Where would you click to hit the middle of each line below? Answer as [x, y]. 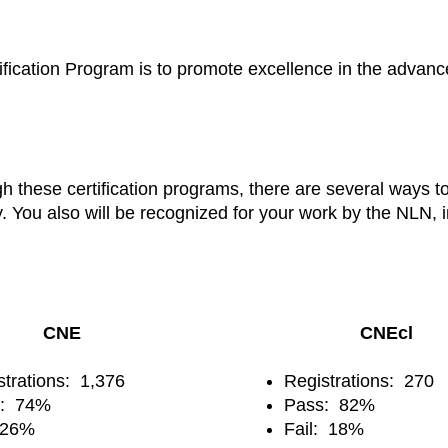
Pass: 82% [329, 404]
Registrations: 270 [359, 380]
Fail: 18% [324, 428]
